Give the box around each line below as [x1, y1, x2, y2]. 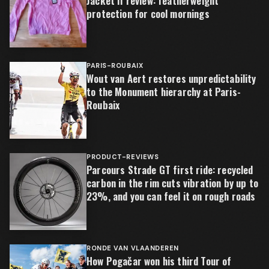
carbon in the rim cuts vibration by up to [86, 175, 258, 190]
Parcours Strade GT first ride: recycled [86, 162, 253, 177]
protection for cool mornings [86, 6, 210, 21]
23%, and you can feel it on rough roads [86, 189, 256, 204]
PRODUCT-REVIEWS [86, 153, 159, 161]
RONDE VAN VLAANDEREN [86, 244, 179, 252]
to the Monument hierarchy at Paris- [86, 84, 241, 99]
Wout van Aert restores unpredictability [86, 71, 256, 86]
